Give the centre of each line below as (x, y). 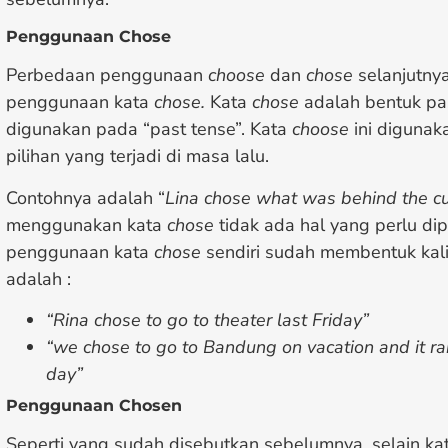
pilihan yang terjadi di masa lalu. (137, 156)
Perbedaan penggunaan (107, 75)
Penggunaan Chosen (94, 406)
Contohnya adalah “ (85, 197)
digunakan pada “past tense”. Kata (149, 129)
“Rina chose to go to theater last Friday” (207, 320)
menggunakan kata (86, 224)
